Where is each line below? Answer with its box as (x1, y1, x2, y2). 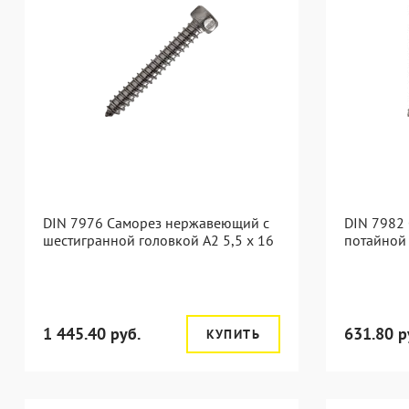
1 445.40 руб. (43, 323, 141, 344)
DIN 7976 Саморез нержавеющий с (43, 214, 269, 232)
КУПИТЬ (205, 326, 260, 342)
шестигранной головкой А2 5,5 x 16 (43, 231, 274, 249)
